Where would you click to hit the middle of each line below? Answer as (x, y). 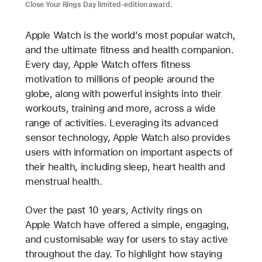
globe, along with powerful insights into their (123, 93)
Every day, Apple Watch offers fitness (108, 64)
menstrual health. (63, 181)
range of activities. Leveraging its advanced (121, 123)
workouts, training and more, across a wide (120, 108)
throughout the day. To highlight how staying (123, 254)
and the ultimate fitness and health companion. (129, 49)
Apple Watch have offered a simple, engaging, (127, 225)
